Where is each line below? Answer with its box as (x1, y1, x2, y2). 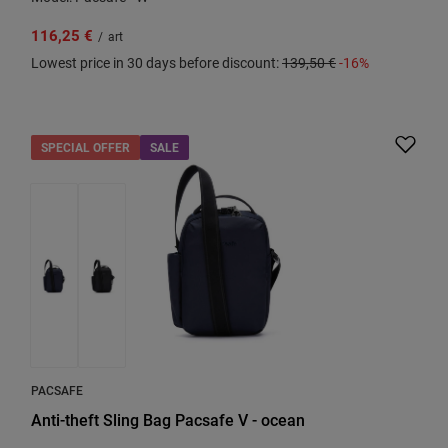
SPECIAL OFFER (41, 139, 130, 155)
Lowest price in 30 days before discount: (31, 53, 282, 72)
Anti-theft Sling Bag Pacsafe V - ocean (31, 409, 305, 430)
